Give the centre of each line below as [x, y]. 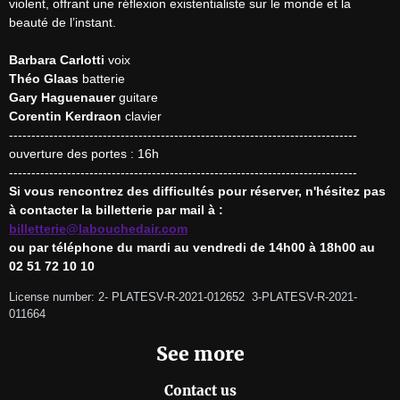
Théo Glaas [44, 79]
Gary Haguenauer [62, 97]
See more [200, 354]
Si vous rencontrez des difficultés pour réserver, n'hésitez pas [197, 191]
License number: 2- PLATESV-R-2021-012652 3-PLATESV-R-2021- [183, 297]
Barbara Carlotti [57, 60]
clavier [142, 116]
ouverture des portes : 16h [84, 154]
